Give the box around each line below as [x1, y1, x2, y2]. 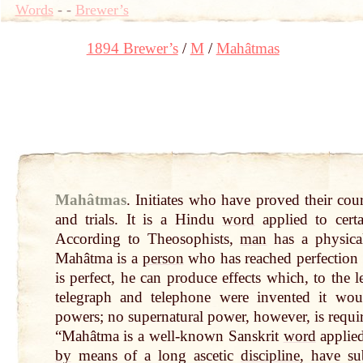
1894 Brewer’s [86, 39, 178, 57]
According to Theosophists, [54, 230, 241, 248]
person [142, 250, 184, 267]
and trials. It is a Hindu [54, 211, 223, 228]
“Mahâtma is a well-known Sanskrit [54, 327, 284, 345]
